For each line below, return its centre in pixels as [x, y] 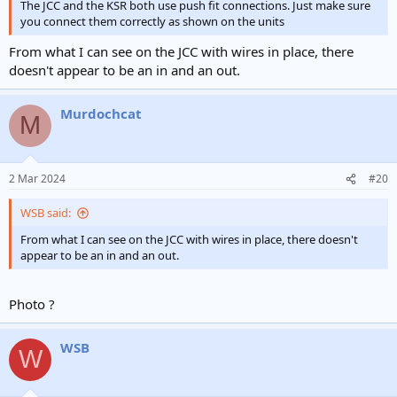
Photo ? [32, 304]
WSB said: [46, 213]
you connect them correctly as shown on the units [152, 22]
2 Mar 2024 [37, 179]
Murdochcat [101, 113]
